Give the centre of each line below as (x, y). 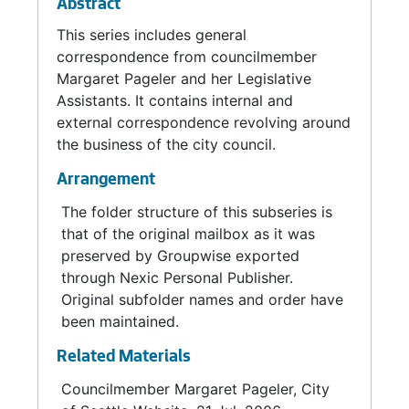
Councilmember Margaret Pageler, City (195, 389)
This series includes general (152, 35)
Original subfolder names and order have (202, 299)
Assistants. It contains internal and (175, 100)
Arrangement (106, 181)
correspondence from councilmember (187, 57)
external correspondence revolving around (204, 122)
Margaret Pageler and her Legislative (184, 79)
